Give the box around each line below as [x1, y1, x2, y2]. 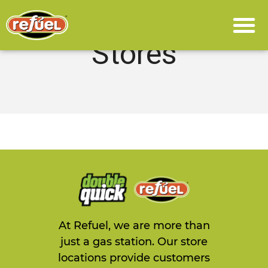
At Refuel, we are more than [58, 219, 210, 233]
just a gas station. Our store [60, 235, 208, 249]
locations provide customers [58, 251, 210, 265]
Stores [92, 36, 176, 71]
